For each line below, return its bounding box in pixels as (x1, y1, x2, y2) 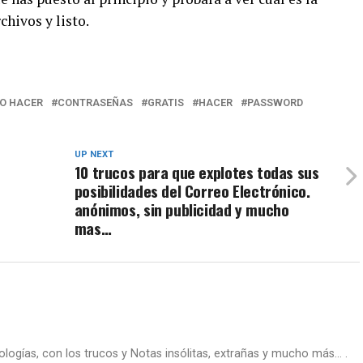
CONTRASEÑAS (58, 96, 133, 109)
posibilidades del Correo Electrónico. (74, 179, 310, 203)
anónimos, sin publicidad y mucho (74, 198, 289, 221)
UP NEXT (74, 149, 113, 160)
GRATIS (147, 96, 184, 109)
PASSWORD (247, 96, 303, 109)
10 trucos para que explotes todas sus (74, 160, 319, 184)
